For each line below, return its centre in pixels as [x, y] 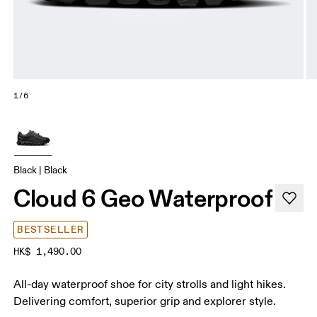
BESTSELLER [51, 229]
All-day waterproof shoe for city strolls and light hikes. [150, 284]
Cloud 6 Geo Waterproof [143, 198]
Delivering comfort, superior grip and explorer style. [145, 301]
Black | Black [41, 170]
